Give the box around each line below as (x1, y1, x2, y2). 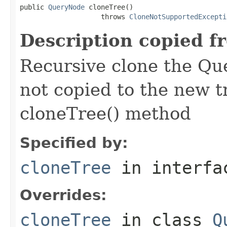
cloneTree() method (20, 103, 191, 124)
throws (20, 12, 129, 21)
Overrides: (20, 186, 107, 204)
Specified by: (20, 134, 128, 152)
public (20, 3, 48, 11)
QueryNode (48, 3, 85, 11)
